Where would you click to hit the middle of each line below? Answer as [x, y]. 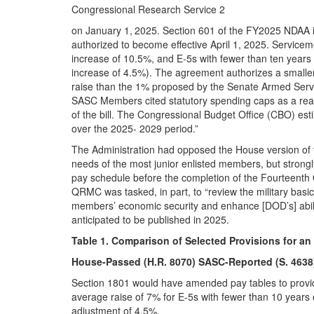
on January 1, [102, 30]
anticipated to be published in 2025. [150, 219]
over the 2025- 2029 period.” [135, 128]
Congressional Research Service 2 [148, 9]
